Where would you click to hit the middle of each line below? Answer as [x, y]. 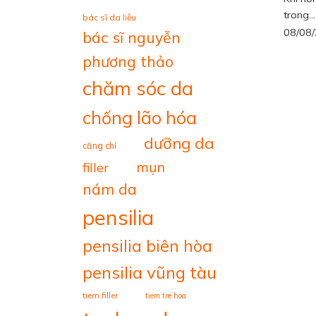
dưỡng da [179, 143]
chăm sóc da [138, 88]
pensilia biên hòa [147, 246]
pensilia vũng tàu [150, 272]
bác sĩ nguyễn [132, 37]
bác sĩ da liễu [109, 17]
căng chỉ [99, 145]
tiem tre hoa [166, 296]
